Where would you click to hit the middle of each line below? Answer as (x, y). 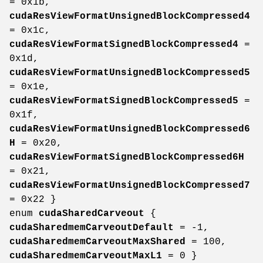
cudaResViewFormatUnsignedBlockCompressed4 (130, 16)
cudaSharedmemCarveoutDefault (92, 227)
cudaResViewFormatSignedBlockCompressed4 (124, 44)
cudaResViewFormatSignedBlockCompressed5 (124, 101)
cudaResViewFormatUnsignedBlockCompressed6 (130, 129)
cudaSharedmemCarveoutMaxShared (97, 242)
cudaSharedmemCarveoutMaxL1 (86, 256)
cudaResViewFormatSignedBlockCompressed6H (127, 157)
